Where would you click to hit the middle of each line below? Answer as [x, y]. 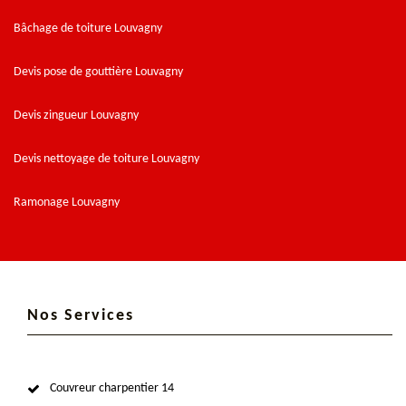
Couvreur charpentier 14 [112, 388]
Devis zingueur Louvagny [76, 115]
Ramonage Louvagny [67, 202]
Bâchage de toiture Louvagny [88, 28]
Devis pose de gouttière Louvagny [98, 72]
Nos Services [81, 315]
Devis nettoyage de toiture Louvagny [106, 159]
